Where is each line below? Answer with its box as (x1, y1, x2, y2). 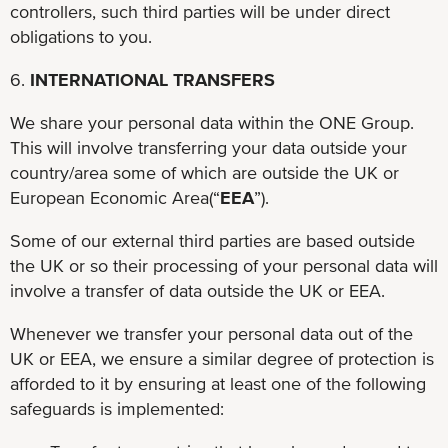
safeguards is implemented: (10, 397, 224, 419)
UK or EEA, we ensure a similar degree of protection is (10, 347, 434, 369)
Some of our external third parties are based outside (10, 229, 415, 251)
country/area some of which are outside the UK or (10, 161, 399, 183)
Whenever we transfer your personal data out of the (10, 322, 413, 344)
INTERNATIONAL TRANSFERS (30, 68, 275, 90)
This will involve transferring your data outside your (10, 136, 407, 158)
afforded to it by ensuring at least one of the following (10, 372, 426, 394)
